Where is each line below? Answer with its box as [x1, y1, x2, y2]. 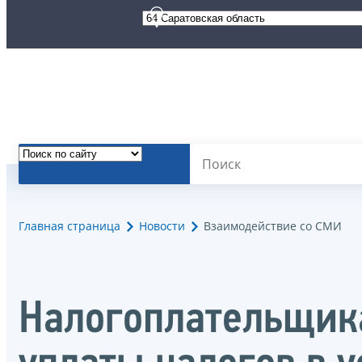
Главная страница [19, 218, 120, 234]
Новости [139, 218, 185, 234]
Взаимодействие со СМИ [204, 218, 342, 234]
